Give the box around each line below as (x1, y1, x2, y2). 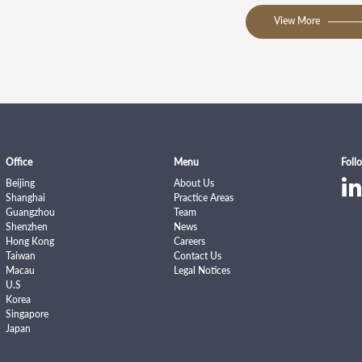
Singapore (6, 307, 49, 320)
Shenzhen (6, 220, 48, 233)
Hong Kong (6, 234, 55, 247)
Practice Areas (173, 191, 234, 204)
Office (6, 156, 33, 168)
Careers (173, 234, 205, 247)
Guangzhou (6, 205, 56, 218)
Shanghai (6, 191, 46, 204)
